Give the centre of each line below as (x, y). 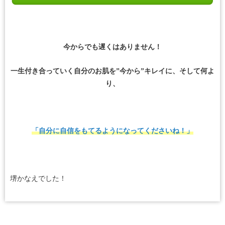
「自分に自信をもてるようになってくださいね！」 (113, 131)
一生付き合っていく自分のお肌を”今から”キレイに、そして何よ (113, 71)
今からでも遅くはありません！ (113, 47)
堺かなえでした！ (38, 179)
